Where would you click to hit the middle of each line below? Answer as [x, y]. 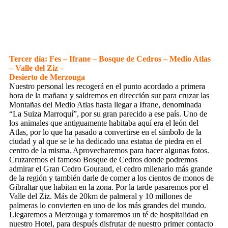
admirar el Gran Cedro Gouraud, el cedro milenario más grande [111, 169]
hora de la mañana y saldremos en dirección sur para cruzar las [109, 96]
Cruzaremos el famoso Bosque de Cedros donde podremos [103, 160]
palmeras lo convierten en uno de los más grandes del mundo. [108, 206]
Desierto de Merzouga [47, 77]
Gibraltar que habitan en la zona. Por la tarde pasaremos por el [109, 187]
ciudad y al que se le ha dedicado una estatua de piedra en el [105, 141]
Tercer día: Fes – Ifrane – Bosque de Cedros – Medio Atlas [110, 59]
